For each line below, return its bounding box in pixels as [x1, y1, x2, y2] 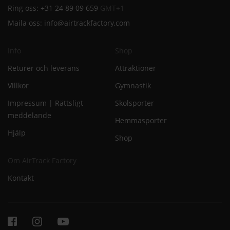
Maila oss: [8, 17, 44, 28]
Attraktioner [115, 63, 156, 73]
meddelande [8, 110, 51, 120]
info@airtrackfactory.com [44, 17, 130, 28]
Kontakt [8, 172, 34, 183]
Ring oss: [8, 3, 41, 13]
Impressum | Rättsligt [8, 98, 83, 108]
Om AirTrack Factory [8, 155, 76, 165]
